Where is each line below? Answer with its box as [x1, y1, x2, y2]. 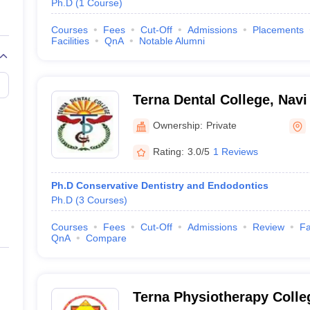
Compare [85, 232, 127, 244]
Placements [252, 24, 304, 35]
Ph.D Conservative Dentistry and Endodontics [51, 180, 268, 191]
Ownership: [152, 119, 203, 131]
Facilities [51, 35, 89, 46]
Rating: [152, 145, 184, 157]
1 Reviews [212, 145, 258, 157]
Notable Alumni [138, 35, 205, 46]
